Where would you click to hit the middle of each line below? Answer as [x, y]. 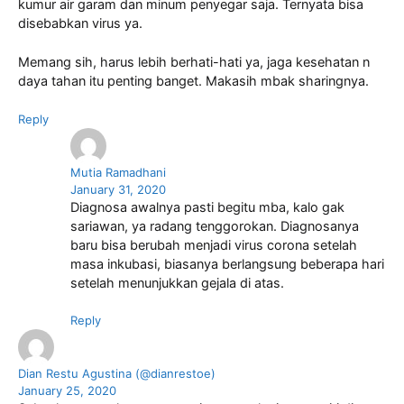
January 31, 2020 [118, 189]
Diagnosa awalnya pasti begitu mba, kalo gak [207, 207]
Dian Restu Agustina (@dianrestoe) [117, 374]
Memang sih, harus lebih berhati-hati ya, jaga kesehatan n [194, 62]
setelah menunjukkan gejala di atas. [177, 283]
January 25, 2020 [67, 391]
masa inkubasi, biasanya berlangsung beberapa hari [227, 264]
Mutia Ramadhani [118, 172]
